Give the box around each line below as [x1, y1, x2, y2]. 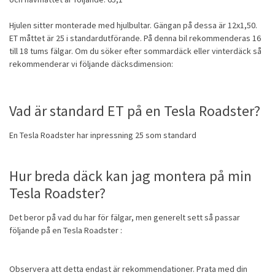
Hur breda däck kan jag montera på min [9, 166, 252, 186]
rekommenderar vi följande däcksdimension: [9, 58, 173, 70]
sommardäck [144, 45, 192, 57]
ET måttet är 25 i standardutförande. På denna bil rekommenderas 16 [9, 33, 261, 44]
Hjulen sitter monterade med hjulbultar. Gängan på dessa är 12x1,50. [9, 20, 257, 31]
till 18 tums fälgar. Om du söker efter [9, 45, 144, 57]
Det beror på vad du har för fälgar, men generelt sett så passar [9, 212, 240, 223]
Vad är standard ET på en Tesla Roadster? [9, 101, 260, 121]
